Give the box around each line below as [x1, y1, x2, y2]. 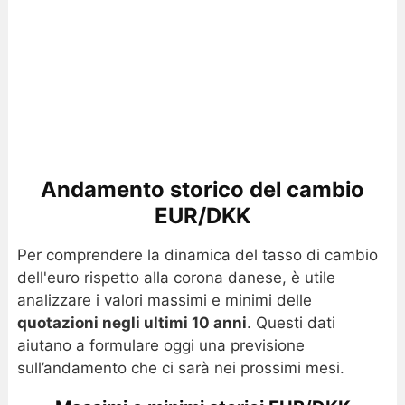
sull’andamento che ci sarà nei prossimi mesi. [16, 358, 344, 377]
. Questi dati [246, 313, 335, 332]
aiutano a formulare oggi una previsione [16, 335, 305, 354]
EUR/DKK [155, 202, 250, 229]
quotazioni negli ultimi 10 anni [16, 313, 247, 332]
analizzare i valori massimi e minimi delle [16, 290, 312, 309]
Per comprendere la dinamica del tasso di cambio [16, 245, 378, 264]
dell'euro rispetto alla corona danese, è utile [16, 268, 335, 287]
